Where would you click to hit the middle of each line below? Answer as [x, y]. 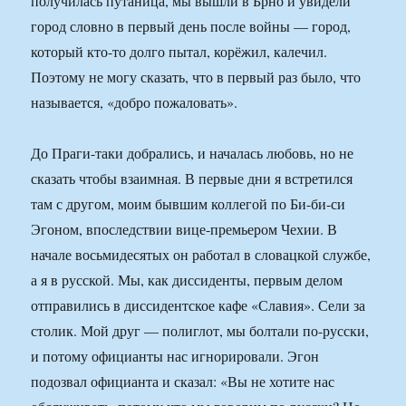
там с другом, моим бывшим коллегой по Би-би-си [188, 204]
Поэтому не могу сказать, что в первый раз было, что [196, 77]
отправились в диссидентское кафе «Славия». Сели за [198, 305]
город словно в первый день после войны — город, [191, 26]
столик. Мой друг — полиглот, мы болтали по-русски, [200, 331]
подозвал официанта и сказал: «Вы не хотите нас [183, 382]
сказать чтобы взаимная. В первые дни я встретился [192, 179]
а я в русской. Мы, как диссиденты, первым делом [187, 280]
